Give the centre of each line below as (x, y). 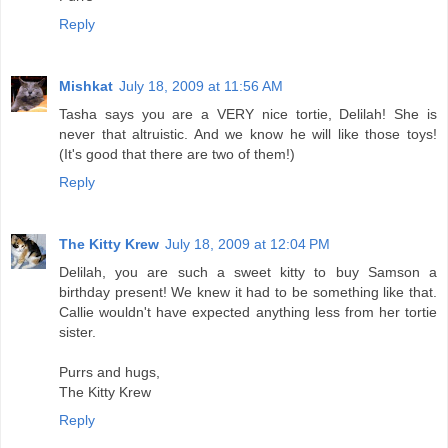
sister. (77, 332)
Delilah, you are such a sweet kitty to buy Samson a (248, 272)
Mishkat (86, 86)
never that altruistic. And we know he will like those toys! (248, 134)
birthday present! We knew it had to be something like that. (248, 292)
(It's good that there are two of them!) (177, 154)
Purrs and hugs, (109, 372)
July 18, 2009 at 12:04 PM (247, 244)
